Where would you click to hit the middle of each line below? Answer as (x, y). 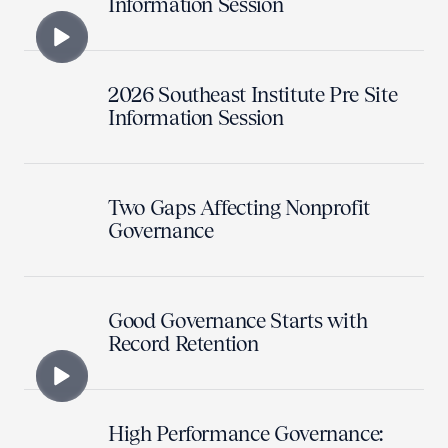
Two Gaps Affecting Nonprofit (239, 207)
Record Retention (183, 343)
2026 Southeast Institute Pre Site (253, 94)
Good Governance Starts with (238, 320)
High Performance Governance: (246, 433)
